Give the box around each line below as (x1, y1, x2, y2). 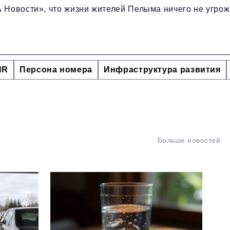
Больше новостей (157, 136, 220, 145)
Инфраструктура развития (104, 65, 221, 74)
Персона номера (20, 65, 93, 74)
